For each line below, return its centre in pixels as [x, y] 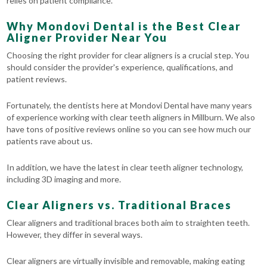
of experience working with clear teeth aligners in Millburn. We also [131, 117]
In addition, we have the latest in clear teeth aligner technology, [125, 167]
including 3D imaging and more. [64, 179]
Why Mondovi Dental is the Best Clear [124, 27]
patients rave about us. [50, 141]
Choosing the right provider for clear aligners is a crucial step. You [128, 55]
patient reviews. [37, 79]
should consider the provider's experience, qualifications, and [120, 67]
